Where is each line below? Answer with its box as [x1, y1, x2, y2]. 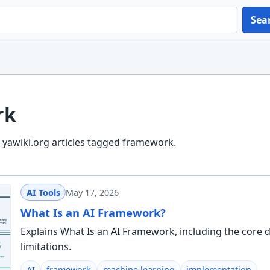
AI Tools [26, 186, 60, 198]
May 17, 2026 [66, 186, 119, 198]
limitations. [20, 239, 71, 253]
